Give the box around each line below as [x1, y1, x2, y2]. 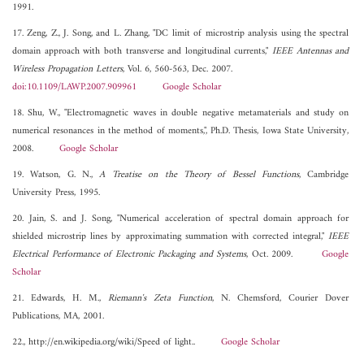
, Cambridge [299, 167, 349, 184]
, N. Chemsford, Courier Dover [212, 290, 349, 308]
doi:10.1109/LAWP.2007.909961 [12, 79, 136, 97]
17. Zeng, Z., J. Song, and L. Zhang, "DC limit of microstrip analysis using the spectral [12, 25, 349, 43]
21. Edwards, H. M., [12, 290, 109, 308]
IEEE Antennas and [272, 43, 349, 61]
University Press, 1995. [12, 184, 100, 202]
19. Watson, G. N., [12, 167, 100, 184]
